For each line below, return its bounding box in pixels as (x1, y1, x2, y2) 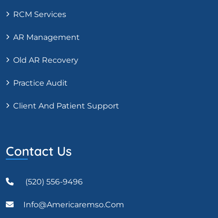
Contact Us (6, 143, 72, 159)
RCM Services (13, 9, 66, 19)
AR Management (13, 32, 80, 42)
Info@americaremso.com (23, 200, 124, 209)
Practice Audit (13, 78, 68, 88)
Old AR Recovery (13, 55, 78, 65)
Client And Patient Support (13, 101, 119, 110)
